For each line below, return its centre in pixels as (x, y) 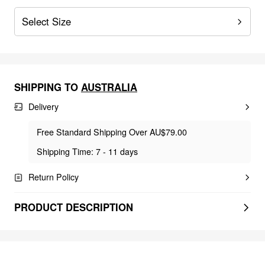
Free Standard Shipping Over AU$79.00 (112, 132)
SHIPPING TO (46, 87)
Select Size (46, 22)
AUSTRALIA (109, 87)
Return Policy (53, 177)
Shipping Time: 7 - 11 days (88, 152)
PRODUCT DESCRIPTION (73, 207)
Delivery (43, 107)
